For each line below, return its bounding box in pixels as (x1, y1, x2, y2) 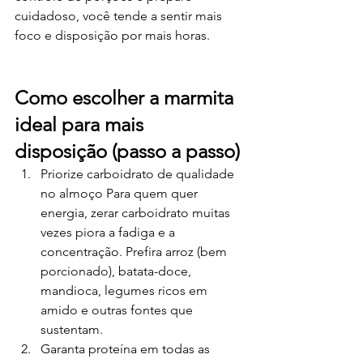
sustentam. (41, 322, 103, 337)
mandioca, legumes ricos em (41, 283, 211, 298)
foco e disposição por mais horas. (15, 28, 210, 43)
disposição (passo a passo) (15, 139, 240, 163)
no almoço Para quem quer (41, 186, 201, 201)
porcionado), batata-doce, (41, 263, 194, 279)
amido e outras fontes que (41, 302, 196, 318)
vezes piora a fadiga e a (41, 224, 178, 240)
